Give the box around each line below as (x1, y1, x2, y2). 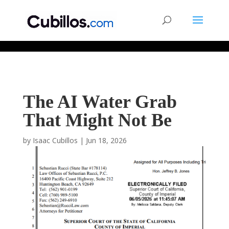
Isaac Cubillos (32, 135, 78, 145)
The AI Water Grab (22, 91, 177, 112)
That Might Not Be (22, 110, 172, 130)
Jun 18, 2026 (85, 135, 127, 145)
